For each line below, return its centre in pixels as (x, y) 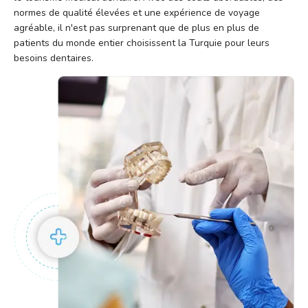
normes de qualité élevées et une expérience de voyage (137, 13)
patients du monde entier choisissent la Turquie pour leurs (142, 43)
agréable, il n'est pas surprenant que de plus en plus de (136, 28)
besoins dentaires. (54, 58)
